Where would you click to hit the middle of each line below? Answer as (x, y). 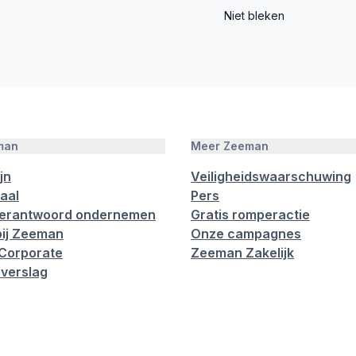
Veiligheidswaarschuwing (271, 176)
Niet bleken (254, 15)
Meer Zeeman (230, 146)
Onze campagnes (246, 234)
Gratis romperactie (250, 215)
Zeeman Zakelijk (242, 253)
